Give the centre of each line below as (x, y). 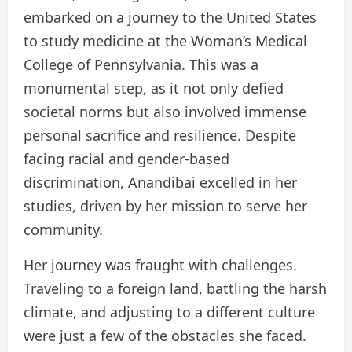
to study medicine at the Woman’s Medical (165, 41)
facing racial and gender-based (126, 159)
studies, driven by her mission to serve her (165, 206)
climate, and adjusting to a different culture (169, 312)
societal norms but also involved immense (165, 112)
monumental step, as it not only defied (154, 88)
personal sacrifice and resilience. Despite (160, 136)
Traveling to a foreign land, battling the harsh (175, 289)
